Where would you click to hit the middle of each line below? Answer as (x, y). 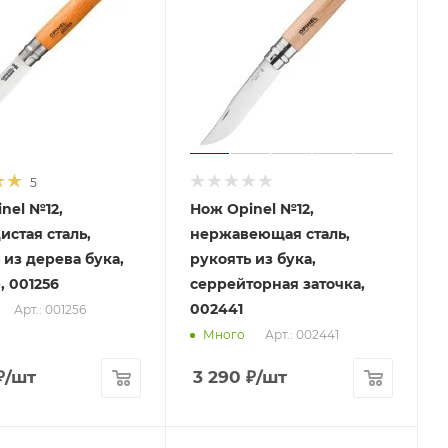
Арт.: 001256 (49, 309)
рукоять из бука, (253, 258)
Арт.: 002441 (302, 334)
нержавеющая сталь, (270, 233)
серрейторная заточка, (278, 283)
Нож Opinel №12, (252, 208)
